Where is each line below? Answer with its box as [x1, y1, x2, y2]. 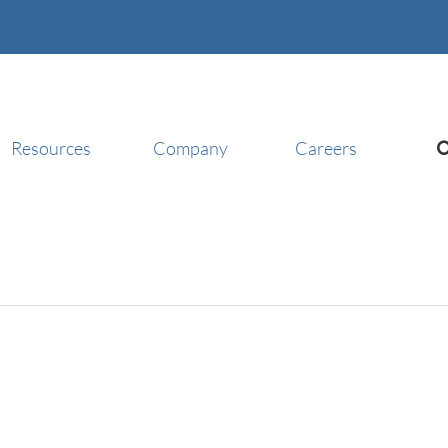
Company [152, 136, 228, 159]
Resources [10, 136, 91, 159]
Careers [294, 136, 357, 159]
